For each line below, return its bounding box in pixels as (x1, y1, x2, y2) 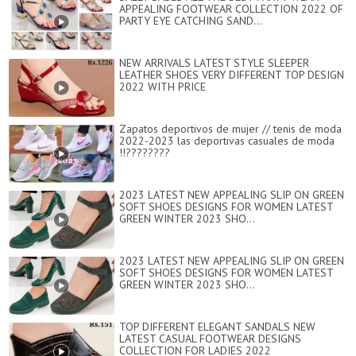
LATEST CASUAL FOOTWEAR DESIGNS (119, 331, 301, 346)
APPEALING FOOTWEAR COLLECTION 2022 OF (119, 2, 343, 17)
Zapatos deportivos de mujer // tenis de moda (119, 122, 342, 137)
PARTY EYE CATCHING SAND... (119, 14, 262, 29)
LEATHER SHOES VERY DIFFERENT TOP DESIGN (119, 68, 344, 83)
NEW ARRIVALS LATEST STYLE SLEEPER (119, 56, 309, 71)
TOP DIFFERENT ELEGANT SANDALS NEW (119, 319, 315, 335)
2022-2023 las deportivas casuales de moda (119, 133, 335, 149)
